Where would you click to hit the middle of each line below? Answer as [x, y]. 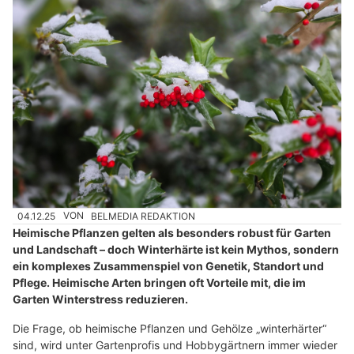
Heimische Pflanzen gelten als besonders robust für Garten [172, 232]
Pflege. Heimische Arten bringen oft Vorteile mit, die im [159, 282]
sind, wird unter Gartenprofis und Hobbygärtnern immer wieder [175, 345]
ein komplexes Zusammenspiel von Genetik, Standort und [168, 265]
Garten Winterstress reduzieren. [100, 299]
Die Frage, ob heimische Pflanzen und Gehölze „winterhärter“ [169, 328]
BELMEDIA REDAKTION [143, 216]
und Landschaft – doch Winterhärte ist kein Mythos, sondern [176, 249]
